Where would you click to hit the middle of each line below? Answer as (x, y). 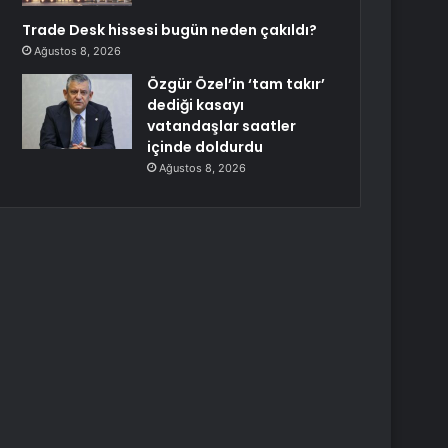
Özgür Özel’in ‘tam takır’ (236, 84)
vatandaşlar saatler (222, 126)
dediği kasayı (196, 105)
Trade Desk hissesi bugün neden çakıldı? (170, 30)
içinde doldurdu (205, 147)
